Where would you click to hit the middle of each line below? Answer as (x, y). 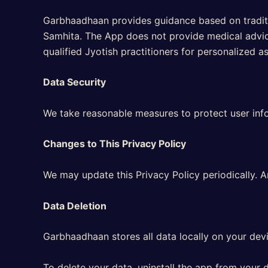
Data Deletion (75, 205)
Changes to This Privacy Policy (115, 144)
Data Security (74, 82)
